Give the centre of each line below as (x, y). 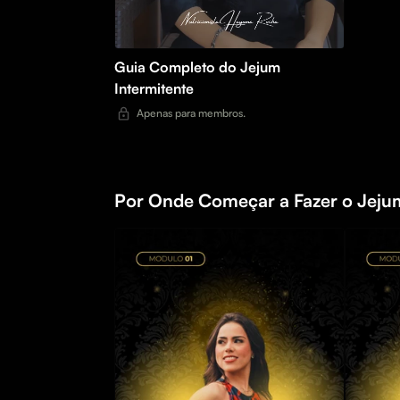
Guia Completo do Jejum (197, 67)
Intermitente (154, 88)
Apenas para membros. (191, 112)
